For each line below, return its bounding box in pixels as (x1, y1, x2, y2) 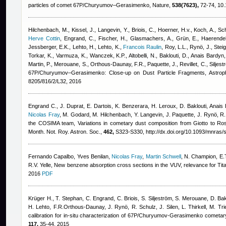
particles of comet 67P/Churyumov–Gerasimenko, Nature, (28, 2, 172, 8)
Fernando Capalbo (28, 153, 74, 159)
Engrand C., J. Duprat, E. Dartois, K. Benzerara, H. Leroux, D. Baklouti (28, 103, 206, 109)
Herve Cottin (28, 35, 60, 41)
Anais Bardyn (190, 52, 224, 59)
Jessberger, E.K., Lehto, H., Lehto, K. (28, 44, 120, 50)
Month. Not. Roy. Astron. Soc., (28, 129, 103, 135)
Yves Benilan (77, 153, 108, 159)
